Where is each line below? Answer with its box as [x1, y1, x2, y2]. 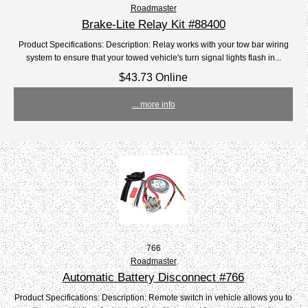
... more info [131, 100, 175, 109]
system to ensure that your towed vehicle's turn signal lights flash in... [25, 53, 281, 63]
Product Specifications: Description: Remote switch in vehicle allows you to [14, 293, 293, 302]
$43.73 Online [119, 71, 188, 84]
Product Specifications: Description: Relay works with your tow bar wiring [18, 40, 289, 49]
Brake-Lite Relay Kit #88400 [81, 17, 225, 32]
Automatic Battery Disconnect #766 [63, 270, 245, 285]
